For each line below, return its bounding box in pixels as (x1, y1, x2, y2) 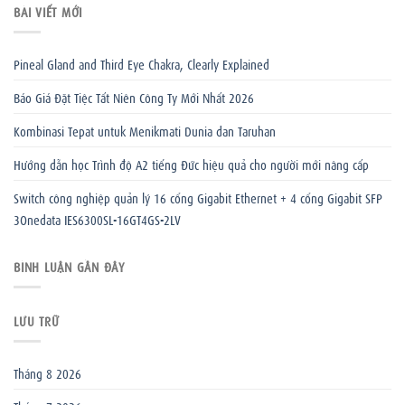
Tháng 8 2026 (14, 363, 81, 381)
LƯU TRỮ (14, 310, 60, 329)
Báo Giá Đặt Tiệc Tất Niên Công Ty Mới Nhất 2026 (14, 87, 254, 106)
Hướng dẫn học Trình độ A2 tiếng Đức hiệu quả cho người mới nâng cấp (14, 154, 369, 173)
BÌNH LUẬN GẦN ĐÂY (14, 257, 125, 276)
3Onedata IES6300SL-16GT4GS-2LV (14, 209, 181, 228)
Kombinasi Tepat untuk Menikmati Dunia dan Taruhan (14, 120, 276, 139)
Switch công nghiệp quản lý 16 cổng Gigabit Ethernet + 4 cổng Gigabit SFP (14, 187, 382, 206)
